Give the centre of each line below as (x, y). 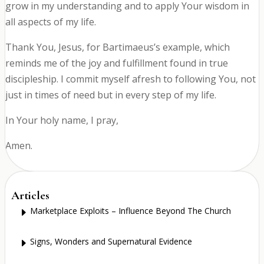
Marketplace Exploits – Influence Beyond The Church (130, 210)
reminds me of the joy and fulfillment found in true (116, 63)
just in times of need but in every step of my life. (110, 95)
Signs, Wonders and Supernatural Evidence (111, 241)
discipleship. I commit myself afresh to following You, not (130, 79)
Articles (30, 196)
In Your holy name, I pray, (62, 121)
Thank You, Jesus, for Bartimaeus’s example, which (117, 47)
